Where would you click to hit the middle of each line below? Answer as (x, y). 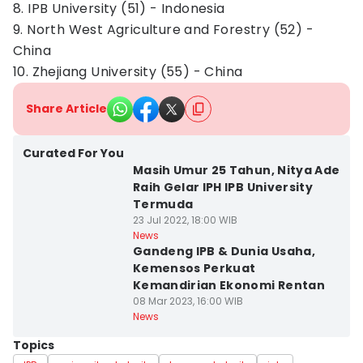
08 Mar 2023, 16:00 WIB (188, 301)
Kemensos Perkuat (194, 268)
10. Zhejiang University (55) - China (128, 72)
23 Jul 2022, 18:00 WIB (185, 220)
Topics (34, 345)
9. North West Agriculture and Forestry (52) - (163, 30)
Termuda (163, 204)
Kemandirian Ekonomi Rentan (228, 285)
